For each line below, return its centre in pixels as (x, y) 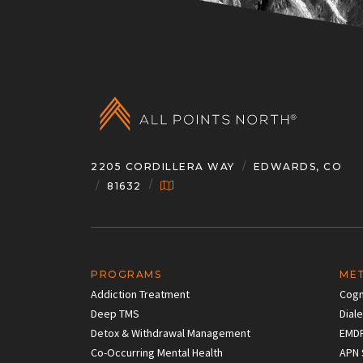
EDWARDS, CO (297, 166)
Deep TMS (115, 313)
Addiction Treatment (140, 294)
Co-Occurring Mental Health (157, 352)
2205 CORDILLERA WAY (163, 166)
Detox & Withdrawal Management (171, 333)
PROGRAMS (126, 274)
